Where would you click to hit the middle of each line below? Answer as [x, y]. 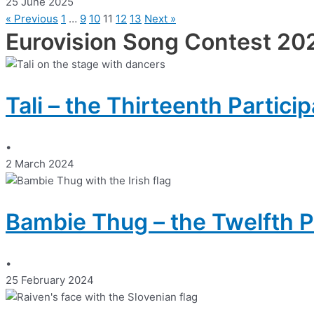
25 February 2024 [50, 280]
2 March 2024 [40, 163]
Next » [160, 18]
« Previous [32, 18]
